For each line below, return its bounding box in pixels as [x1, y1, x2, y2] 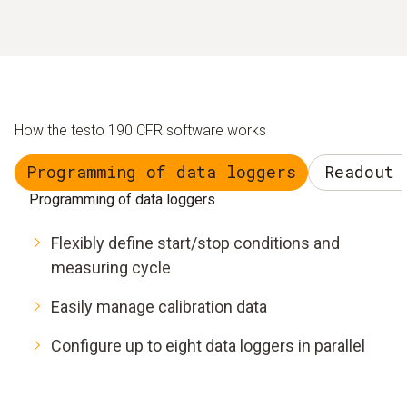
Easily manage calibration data [51, 296, 267, 316]
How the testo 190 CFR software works [15, 121, 266, 139]
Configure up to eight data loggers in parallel [51, 335, 365, 355]
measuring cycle [51, 257, 171, 277]
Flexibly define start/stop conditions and [51, 233, 340, 253]
